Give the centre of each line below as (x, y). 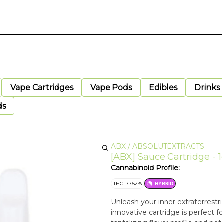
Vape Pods (111, 87)
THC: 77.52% (128, 184)
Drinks (207, 87)
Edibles (163, 87)
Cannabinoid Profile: (145, 168)
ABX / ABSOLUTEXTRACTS (158, 146)
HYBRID (164, 184)
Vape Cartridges (42, 87)
